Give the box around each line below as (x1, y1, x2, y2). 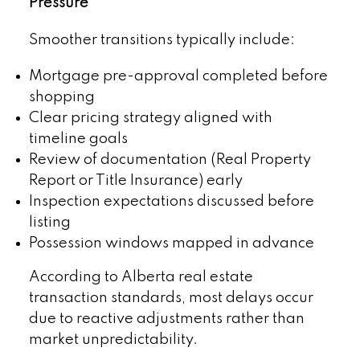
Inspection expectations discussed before (28, 194, 314, 210)
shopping (28, 90, 95, 105)
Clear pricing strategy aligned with (28, 111, 272, 126)
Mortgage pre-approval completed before (28, 69, 328, 84)
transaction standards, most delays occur (28, 291, 313, 306)
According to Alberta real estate (28, 270, 253, 285)
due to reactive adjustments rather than (28, 312, 305, 327)
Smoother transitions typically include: (28, 32, 295, 47)
